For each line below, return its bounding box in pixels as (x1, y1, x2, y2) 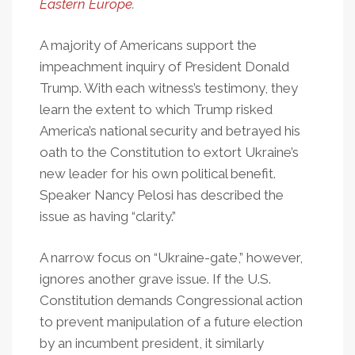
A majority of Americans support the (40, 37, 257, 53)
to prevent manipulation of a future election (40, 314, 303, 330)
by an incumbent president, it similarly (40, 335, 264, 351)
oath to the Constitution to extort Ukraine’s (40, 144, 299, 160)
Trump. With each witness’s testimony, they (40, 80, 298, 96)
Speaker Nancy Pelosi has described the (40, 187, 284, 203)
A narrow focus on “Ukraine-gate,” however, (40, 250, 303, 265)
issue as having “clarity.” (40, 208, 176, 224)
